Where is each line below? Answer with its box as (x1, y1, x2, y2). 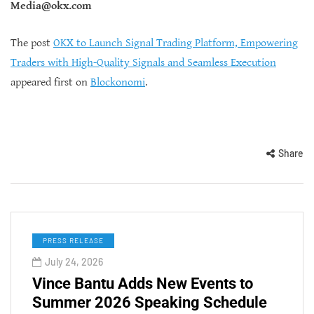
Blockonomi (90, 75, 145, 89)
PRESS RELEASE (43, 235, 104, 245)
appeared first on (11, 75, 90, 89)
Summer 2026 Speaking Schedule (32, 293, 267, 311)
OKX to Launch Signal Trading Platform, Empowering (53, 36, 298, 50)
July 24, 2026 (45, 255, 103, 268)
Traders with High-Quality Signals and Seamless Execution (11, 55, 276, 69)
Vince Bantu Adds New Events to (32, 274, 253, 292)
